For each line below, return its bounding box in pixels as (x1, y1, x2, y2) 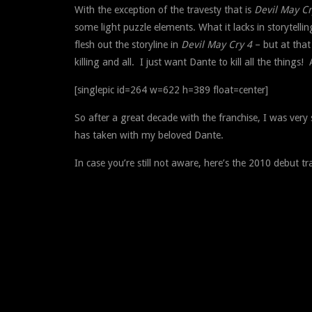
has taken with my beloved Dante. (75, 129, 224, 141)
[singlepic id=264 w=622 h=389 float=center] (75, 84, 268, 95)
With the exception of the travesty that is (75, 3, 254, 15)
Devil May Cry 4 (181, 38, 252, 50)
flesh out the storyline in (75, 38, 181, 50)
